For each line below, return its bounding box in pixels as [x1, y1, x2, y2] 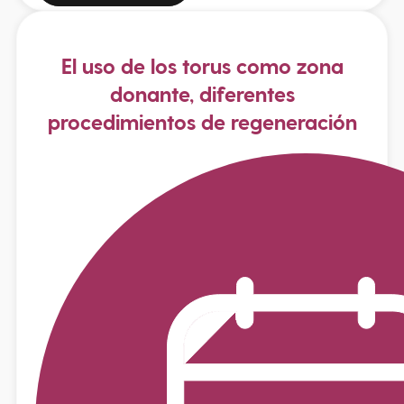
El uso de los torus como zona [60, 52, 344, 78]
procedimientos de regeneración [47, 108, 357, 134]
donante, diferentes [109, 80, 295, 106]
